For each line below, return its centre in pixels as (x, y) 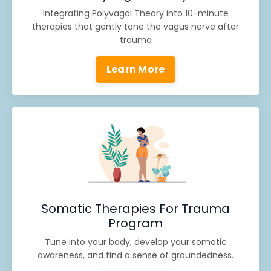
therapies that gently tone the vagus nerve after (135, 26)
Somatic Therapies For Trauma (135, 209)
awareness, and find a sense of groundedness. (135, 256)
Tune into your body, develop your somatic (135, 242)
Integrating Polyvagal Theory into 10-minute (135, 13)
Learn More (135, 69)
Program (135, 224)
